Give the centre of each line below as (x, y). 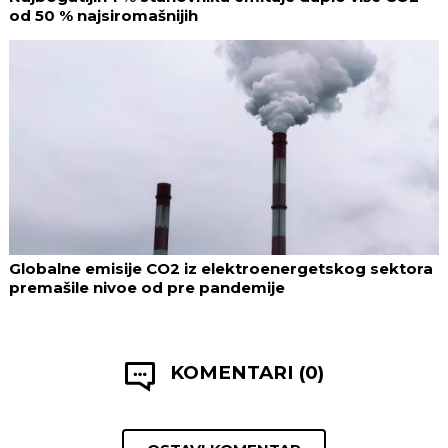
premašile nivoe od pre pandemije (147, 287)
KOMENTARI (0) (246, 372)
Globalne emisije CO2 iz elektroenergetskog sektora (221, 268)
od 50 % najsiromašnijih (103, 15)
